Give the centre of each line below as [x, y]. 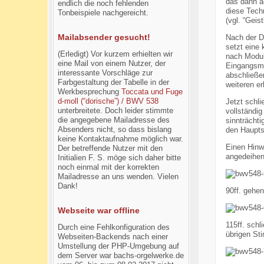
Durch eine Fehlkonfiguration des [113, 227]
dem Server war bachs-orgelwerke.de [121, 255]
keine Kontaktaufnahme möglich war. [120, 139]
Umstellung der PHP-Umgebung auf [118, 246]
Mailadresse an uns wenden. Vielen [118, 176]
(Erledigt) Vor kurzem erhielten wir [115, 54]
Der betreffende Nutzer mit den [110, 148]
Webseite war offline [98, 210]
